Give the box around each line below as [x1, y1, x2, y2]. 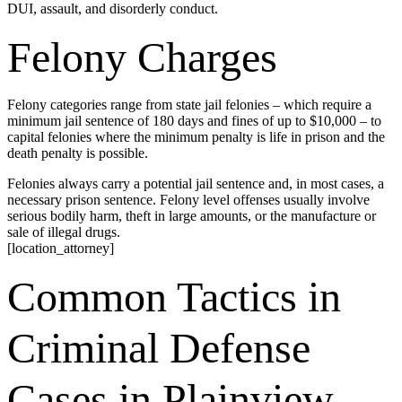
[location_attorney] [7, 240, 114, 256]
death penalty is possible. [7, 144, 148, 161]
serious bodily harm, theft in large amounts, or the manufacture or [7, 207, 376, 223]
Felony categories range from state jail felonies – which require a [7, 96, 371, 112]
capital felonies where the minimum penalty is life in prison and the [7, 128, 385, 144]
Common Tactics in [7, 272, 341, 320]
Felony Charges [7, 32, 277, 81]
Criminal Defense [7, 323, 310, 371]
